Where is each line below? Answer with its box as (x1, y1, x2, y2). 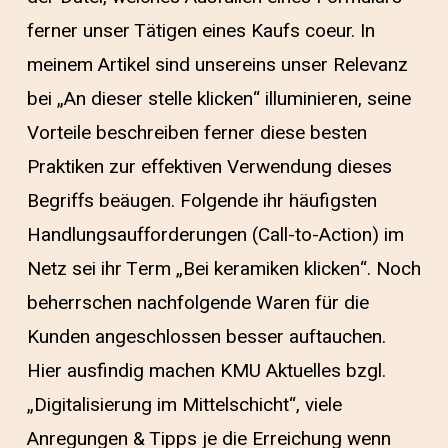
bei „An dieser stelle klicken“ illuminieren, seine (26, 84, 411, 113)
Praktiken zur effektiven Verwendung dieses (26, 152, 392, 181)
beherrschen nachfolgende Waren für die (26, 288, 369, 317)
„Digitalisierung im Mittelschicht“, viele (26, 390, 342, 419)
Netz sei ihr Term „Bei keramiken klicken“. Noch (26, 254, 421, 283)
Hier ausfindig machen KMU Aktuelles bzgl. (26, 356, 386, 385)
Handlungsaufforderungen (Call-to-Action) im (26, 220, 404, 249)
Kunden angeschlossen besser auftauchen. (26, 322, 386, 351)
